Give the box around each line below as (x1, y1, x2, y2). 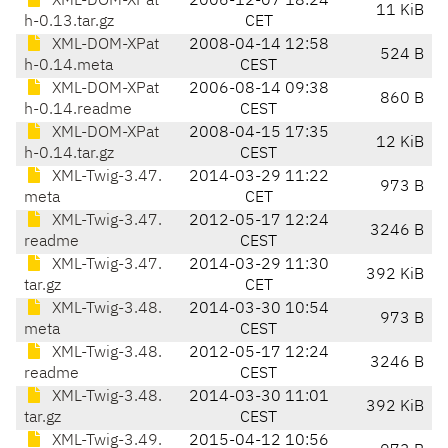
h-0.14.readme (24, 102, 132, 119)
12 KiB (376, 135, 424, 152)
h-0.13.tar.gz (24, 14, 114, 31)
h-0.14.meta (24, 58, 113, 75)
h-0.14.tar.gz (24, 146, 114, 163)
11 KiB (376, 3, 424, 20)
